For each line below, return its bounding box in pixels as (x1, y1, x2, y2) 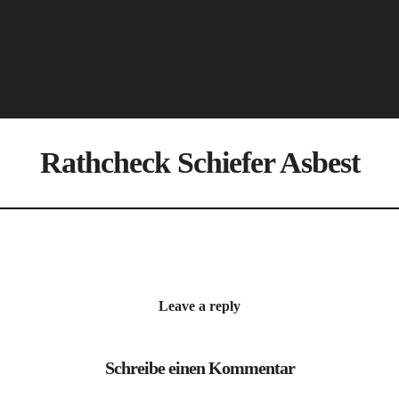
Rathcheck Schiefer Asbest (39, 145, 360, 179)
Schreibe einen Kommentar (104, 358, 295, 379)
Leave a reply (159, 297, 240, 313)
